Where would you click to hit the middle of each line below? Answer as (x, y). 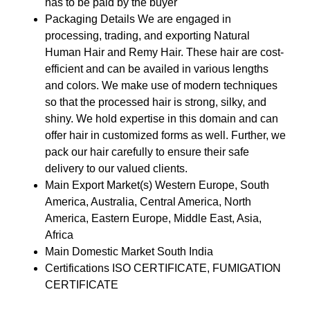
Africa (59, 235)
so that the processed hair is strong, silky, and (155, 102)
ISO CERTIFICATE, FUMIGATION (196, 268)
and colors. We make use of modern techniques (161, 85)
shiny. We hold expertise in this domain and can (161, 119)
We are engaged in (184, 19)
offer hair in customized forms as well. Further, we (165, 135)
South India (185, 252)
